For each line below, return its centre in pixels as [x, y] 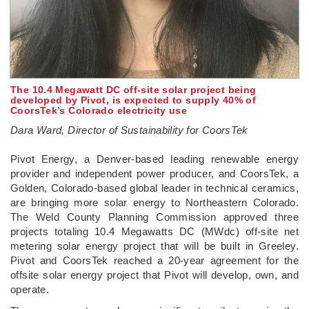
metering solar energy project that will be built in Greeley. [154, 246]
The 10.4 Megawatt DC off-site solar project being [133, 89]
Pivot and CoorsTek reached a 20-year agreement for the [154, 260]
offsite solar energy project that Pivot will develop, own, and [154, 275]
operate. [30, 289]
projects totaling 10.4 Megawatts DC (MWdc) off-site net [154, 231]
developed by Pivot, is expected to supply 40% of [133, 100]
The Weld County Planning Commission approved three [154, 217]
